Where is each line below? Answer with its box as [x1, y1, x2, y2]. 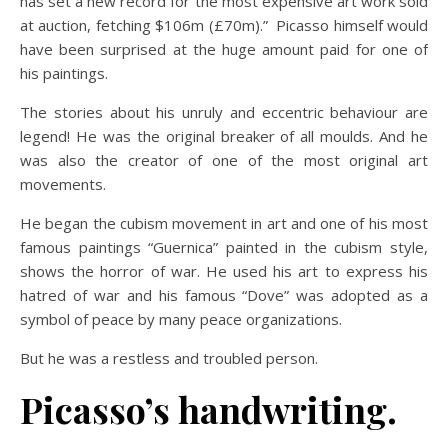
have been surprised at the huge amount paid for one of [20, 39, 428, 59]
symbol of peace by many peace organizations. [20, 309, 342, 329]
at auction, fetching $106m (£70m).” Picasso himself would [20, 15, 428, 35]
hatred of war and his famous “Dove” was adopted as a [20, 285, 428, 305]
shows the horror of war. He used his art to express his [20, 261, 428, 281]
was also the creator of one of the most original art [20, 150, 428, 170]
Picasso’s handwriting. [20, 385, 397, 433]
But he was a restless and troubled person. [20, 348, 318, 368]
